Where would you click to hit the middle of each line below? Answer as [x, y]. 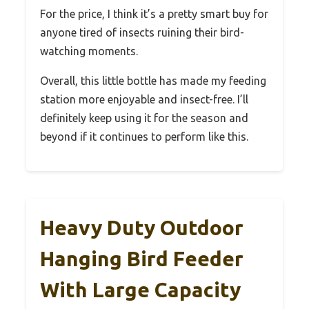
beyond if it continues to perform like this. [144, 136]
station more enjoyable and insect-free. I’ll [144, 99]
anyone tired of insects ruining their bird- [142, 32]
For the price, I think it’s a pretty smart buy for [154, 13]
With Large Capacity [140, 289]
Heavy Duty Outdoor [142, 227]
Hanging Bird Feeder [142, 258]
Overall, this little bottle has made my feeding [153, 80]
